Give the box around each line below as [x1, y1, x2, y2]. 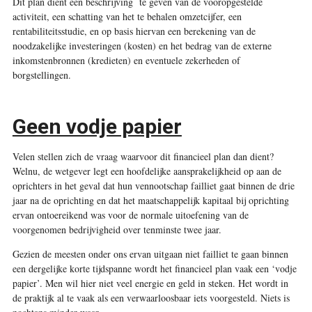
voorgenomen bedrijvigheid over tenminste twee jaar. [12, 222, 221, 236]
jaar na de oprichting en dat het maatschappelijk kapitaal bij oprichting [12, 193, 289, 207]
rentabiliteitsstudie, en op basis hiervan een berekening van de [12, 24, 256, 38]
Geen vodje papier [12, 114, 182, 139]
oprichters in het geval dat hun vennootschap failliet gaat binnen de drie [12, 178, 295, 192]
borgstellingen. [12, 68, 71, 81]
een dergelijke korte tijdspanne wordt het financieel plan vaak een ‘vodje [12, 261, 297, 275]
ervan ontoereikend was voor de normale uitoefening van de [12, 208, 249, 221]
